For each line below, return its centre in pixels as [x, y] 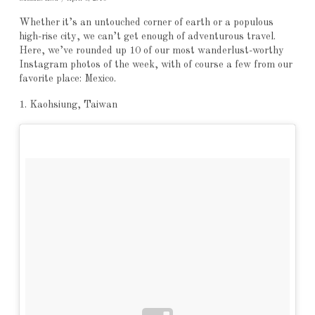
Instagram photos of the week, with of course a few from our [155, 65]
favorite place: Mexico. [67, 79]
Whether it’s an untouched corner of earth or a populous [146, 23]
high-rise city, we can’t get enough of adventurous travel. [147, 37]
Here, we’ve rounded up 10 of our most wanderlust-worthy [151, 51]
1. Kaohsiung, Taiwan [68, 105]
